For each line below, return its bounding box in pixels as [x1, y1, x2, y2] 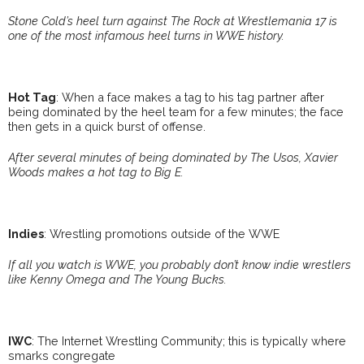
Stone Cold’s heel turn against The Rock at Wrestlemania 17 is [8, 14, 337, 28]
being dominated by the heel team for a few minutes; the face [8, 105, 344, 119]
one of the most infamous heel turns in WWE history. [8, 28, 284, 43]
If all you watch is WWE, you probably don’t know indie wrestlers [8, 258, 351, 272]
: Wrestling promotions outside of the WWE [44, 227, 279, 241]
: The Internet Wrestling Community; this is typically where [32, 334, 346, 349]
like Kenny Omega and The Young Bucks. [8, 272, 227, 287]
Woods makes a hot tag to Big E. [8, 165, 184, 180]
